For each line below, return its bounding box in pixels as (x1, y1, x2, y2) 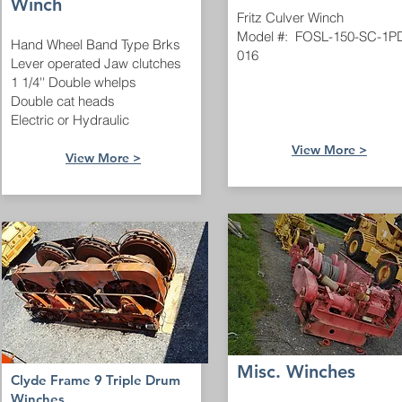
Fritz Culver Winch (237, 9, 344, 26)
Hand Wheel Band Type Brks (11, 36, 180, 53)
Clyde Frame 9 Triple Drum (11, 371, 180, 389)
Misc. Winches (237, 361, 355, 382)
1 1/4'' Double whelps (11, 74, 136, 91)
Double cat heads (11, 92, 115, 109)
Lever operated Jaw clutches (11, 55, 181, 72)
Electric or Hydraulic (11, 111, 129, 128)
